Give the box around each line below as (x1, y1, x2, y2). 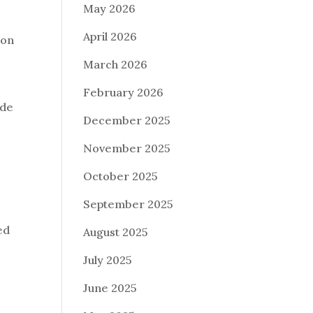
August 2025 (83, 225, 149, 239)
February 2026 (83, 85, 164, 99)
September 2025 (83, 197, 174, 211)
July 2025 (83, 253, 133, 267)
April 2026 (83, 29, 138, 43)
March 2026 (83, 57, 148, 71)
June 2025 (83, 281, 138, 295)
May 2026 (83, 1, 136, 15)
